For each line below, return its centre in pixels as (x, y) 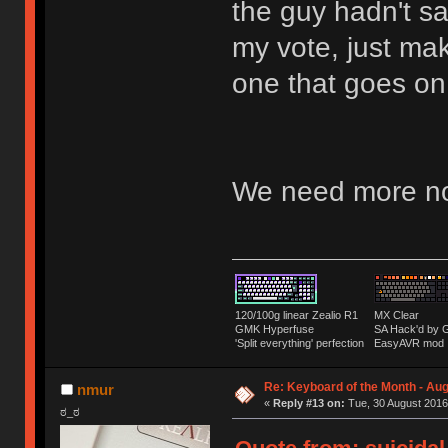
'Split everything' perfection (302, 342)
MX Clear (396, 314)
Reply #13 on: (308, 402)
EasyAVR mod (408, 342)
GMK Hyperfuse (274, 328)
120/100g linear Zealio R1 (299, 314)
